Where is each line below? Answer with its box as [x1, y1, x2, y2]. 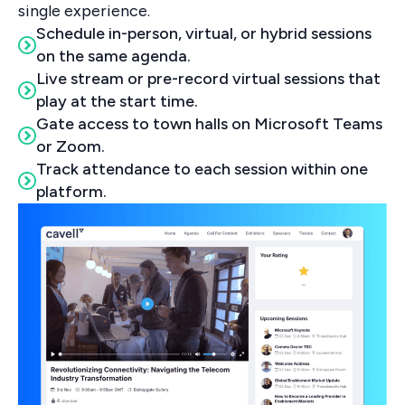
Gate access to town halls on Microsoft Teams [36, 114, 382, 135]
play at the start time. [36, 91, 198, 112]
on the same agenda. [36, 46, 191, 67]
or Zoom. [36, 137, 105, 157]
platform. [36, 182, 107, 202]
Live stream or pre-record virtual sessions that [36, 69, 381, 89]
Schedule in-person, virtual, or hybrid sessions [36, 24, 372, 44]
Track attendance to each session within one [36, 159, 368, 180]
